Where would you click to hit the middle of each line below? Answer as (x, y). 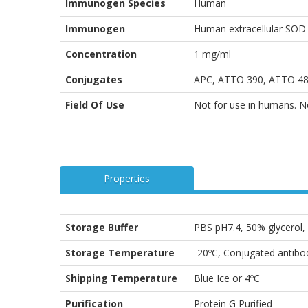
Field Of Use (95, 105)
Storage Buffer (102, 228)
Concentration (101, 54)
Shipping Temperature (121, 278)
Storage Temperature (120, 253)
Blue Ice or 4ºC (227, 278)
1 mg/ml (212, 54)
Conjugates (94, 80)
